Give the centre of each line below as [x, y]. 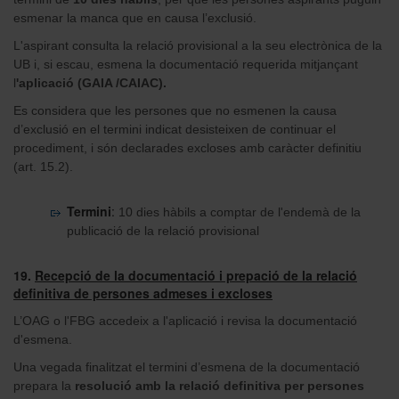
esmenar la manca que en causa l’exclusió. [135, 17]
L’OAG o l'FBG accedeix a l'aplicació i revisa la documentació [185, 320]
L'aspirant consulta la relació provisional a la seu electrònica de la [198, 45]
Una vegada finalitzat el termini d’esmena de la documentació [187, 366]
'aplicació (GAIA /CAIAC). [91, 82]
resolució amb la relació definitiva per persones [220, 385]
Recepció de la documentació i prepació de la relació [196, 275]
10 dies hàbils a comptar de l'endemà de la [240, 212]
